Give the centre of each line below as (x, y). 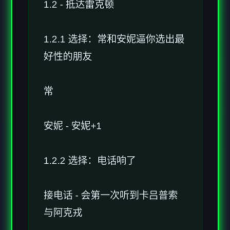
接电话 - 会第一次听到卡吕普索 (111, 163)
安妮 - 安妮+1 (72, 93)
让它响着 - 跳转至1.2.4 (92, 216)
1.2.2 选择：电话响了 (90, 128)
